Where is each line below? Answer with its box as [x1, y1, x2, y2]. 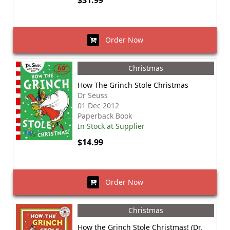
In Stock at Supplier [78, 121, 145, 131]
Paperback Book [78, 111, 132, 121]
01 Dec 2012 [78, 101, 119, 110]
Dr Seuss [78, 90, 108, 100]
